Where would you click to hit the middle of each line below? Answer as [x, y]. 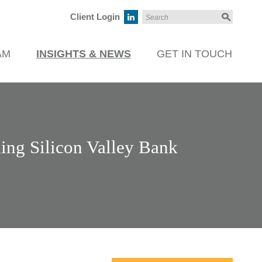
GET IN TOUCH [194, 54]
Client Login [95, 17]
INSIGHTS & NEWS [84, 54]
